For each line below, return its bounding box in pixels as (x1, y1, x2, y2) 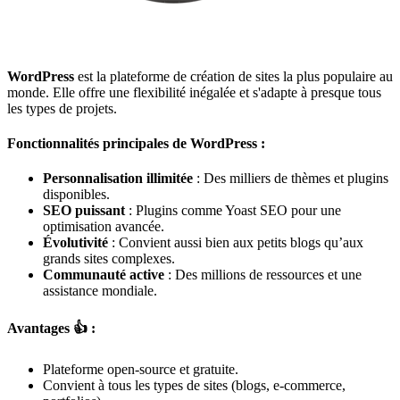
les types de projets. (7, 100, 117, 116)
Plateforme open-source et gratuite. (43, 361, 238, 377)
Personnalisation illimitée (43, 171, 193, 187)
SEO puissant (43, 203, 125, 219)
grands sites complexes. (43, 251, 175, 267)
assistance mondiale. (43, 283, 157, 299)
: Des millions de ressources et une (164, 267, 362, 283)
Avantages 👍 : (7, 321, 96, 337)
